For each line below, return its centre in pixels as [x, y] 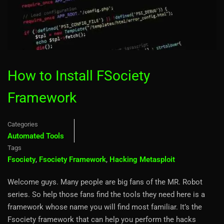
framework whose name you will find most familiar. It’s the [105, 207]
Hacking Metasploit [142, 159]
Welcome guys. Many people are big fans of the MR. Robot [105, 182]
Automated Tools [36, 136]
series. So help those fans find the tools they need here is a [106, 194]
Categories [23, 124]
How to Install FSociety [79, 75]
